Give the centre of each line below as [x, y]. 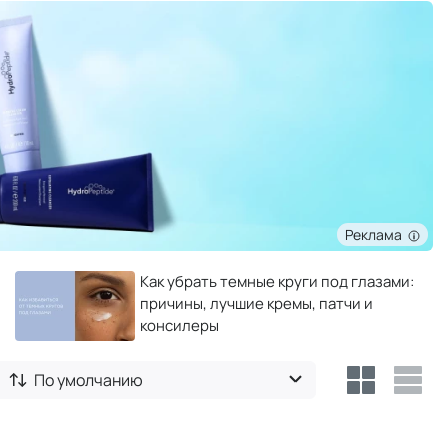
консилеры [179, 325]
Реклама [376, 234]
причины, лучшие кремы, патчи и [256, 303]
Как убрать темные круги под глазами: [277, 281]
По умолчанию [88, 379]
